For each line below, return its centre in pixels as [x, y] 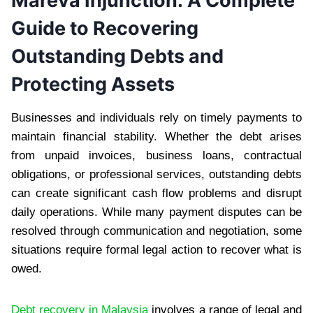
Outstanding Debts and [117, 57]
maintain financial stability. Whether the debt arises [156, 136]
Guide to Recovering [105, 29]
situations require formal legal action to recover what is [156, 249]
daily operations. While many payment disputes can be [156, 212]
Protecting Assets [93, 85]
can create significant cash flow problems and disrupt [156, 193]
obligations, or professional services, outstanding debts [156, 174]
